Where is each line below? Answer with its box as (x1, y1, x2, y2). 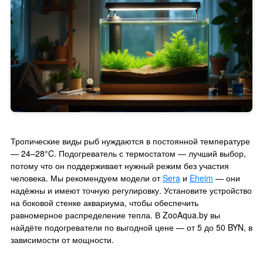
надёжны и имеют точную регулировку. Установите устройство (11, 184, 252, 196)
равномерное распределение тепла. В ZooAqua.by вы (11, 208, 220, 221)
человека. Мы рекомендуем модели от (11, 171, 163, 184)
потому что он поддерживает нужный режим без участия (11, 159, 229, 171)
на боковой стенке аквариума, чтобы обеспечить (11, 196, 198, 208)
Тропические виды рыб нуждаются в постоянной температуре (11, 134, 250, 147)
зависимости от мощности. (11, 233, 114, 245)
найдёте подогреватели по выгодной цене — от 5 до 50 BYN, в (11, 221, 252, 233)
